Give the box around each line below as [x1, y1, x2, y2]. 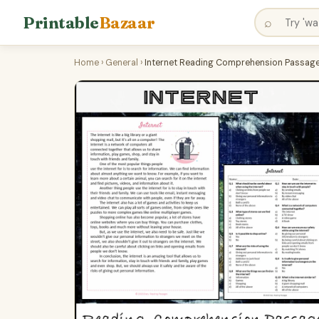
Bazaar [98, 12, 155, 33]
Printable [23, 12, 99, 33]
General [105, 57, 138, 68]
